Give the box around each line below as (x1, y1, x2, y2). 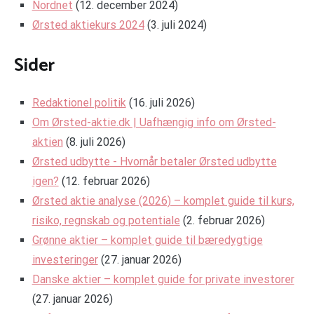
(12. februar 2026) (61, 175, 150, 189)
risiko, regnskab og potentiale (32, 214, 180, 228)
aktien (32, 135, 63, 149)
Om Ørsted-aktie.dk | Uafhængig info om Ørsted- (32, 116, 276, 130)
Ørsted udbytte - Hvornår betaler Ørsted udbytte (32, 155, 277, 169)
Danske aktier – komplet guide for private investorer (32, 273, 294, 287)
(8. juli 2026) (65, 135, 125, 149)
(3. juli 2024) (146, 18, 207, 32)
